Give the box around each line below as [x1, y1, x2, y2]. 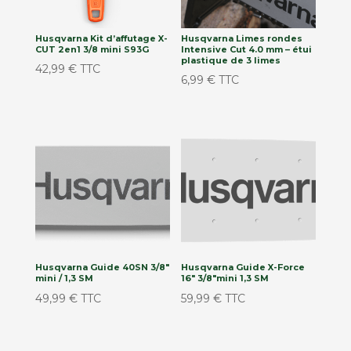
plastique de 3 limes [181, 54, 281, 66]
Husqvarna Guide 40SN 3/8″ [34, 262, 169, 273]
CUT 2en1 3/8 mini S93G [34, 43, 149, 55]
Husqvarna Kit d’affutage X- [34, 32, 168, 44]
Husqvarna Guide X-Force [181, 262, 306, 273]
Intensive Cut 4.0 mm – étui [181, 43, 313, 55]
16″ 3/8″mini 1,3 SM [181, 273, 270, 284]
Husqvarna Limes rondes [181, 32, 303, 44]
